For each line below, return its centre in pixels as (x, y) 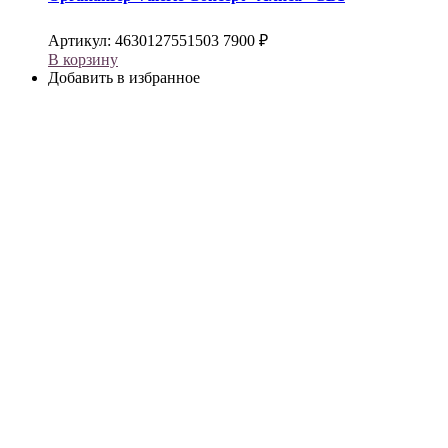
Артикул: (81, 40)
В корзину (83, 59)
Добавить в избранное (124, 77)
